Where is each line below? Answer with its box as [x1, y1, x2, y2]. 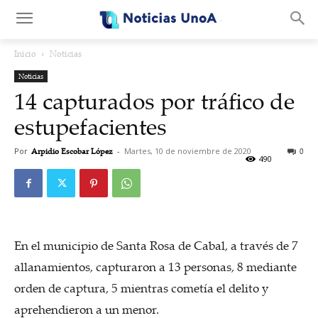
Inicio [14, 48, 36, 60]
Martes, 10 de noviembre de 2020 [124, 146, 251, 156]
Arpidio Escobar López [31, 146, 113, 157]
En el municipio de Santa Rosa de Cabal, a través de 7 [14, 237, 298, 253]
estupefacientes [14, 111, 167, 142]
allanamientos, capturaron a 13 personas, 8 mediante [14, 258, 297, 275]
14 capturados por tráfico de [14, 85, 295, 116]
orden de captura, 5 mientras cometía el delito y [14, 280, 268, 296]
